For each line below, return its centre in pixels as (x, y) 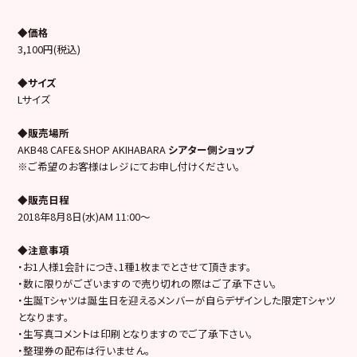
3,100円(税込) (49, 49)
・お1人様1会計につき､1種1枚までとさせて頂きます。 (135, 266)
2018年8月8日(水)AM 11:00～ (84, 216)
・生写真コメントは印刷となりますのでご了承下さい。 (136, 333)
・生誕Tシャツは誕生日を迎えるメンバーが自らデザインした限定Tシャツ (177, 300)
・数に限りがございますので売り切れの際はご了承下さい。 (148, 283)
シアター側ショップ (212, 149)
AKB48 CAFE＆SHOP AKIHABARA (93, 149)
